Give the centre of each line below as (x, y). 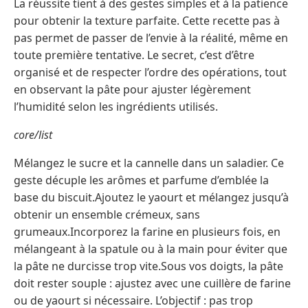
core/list (33, 135)
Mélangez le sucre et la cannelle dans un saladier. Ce (149, 163)
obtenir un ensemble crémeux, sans (107, 215)
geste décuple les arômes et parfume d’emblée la (141, 180)
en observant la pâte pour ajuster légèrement (132, 90)
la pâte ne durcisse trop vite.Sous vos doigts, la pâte (148, 266)
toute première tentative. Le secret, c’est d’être (134, 55)
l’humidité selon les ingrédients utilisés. (116, 107)
